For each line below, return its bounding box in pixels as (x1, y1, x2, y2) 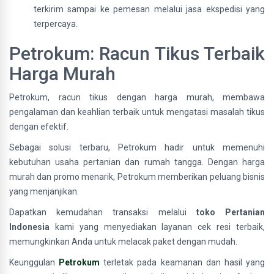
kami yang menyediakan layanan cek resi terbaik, (50, 222, 265, 232)
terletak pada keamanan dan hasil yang (100, 257, 265, 267)
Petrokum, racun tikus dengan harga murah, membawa (9, 92, 265, 102)
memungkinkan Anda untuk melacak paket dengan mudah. (9, 237, 237, 246)
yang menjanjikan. (9, 187, 79, 196)
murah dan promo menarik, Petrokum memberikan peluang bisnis (9, 172, 265, 182)
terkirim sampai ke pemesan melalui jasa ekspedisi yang (34, 4, 265, 14)
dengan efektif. (9, 122, 68, 131)
